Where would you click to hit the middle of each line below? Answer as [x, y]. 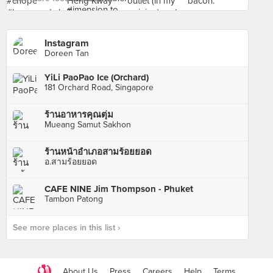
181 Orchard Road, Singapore [99, 87]
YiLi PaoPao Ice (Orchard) [97, 77]
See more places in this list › [66, 228]
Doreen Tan [67, 53]
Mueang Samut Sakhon [88, 125]
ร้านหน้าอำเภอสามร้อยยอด [98, 152]
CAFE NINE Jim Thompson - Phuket [119, 189]
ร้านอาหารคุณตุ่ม [79, 115]
